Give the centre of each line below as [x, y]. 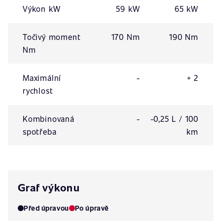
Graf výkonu [49, 187]
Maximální [42, 78]
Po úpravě [92, 208]
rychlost [38, 91]
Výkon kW [42, 9]
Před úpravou [46, 208]
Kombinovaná [49, 119]
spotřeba [40, 131]
